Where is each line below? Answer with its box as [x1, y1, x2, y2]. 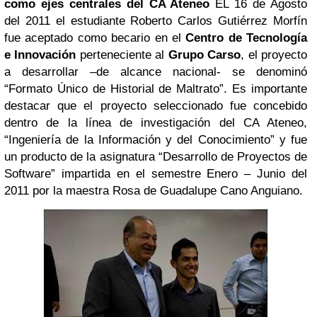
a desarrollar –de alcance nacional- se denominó [4, 64, 307, 79]
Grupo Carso [168, 47, 241, 62]
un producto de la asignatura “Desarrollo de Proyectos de [4, 149, 307, 163]
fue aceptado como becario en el [4, 30, 186, 45]
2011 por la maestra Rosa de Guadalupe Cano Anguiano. [4, 183, 303, 197]
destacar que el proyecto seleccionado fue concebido [4, 98, 307, 113]
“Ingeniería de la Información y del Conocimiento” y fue [4, 132, 307, 146]
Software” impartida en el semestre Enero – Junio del [4, 166, 307, 180]
